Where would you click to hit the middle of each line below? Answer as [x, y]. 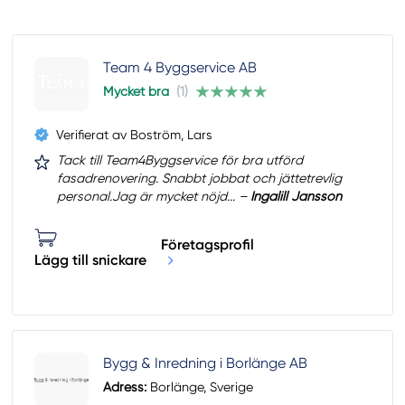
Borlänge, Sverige [200, 387]
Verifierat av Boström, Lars [135, 135]
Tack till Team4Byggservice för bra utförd [180, 160]
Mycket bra [137, 92]
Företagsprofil [208, 244]
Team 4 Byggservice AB [180, 68]
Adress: [125, 387]
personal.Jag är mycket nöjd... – [154, 197]
